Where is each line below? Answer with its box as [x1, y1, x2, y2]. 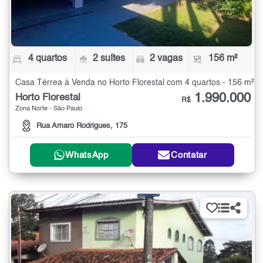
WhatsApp [65, 150, 109, 160]
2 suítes [93, 54, 126, 64]
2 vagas [149, 54, 183, 64]
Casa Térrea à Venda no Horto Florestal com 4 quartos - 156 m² [15, 79, 254, 87]
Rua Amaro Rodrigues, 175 [36, 122, 127, 130]
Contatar [171, 150, 207, 160]
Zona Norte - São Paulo [15, 106, 82, 113]
